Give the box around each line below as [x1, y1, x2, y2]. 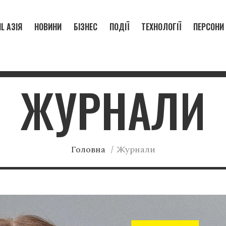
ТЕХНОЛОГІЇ [141, 21, 182, 33]
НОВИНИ [34, 21, 62, 33]
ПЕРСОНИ [193, 21, 224, 33]
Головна [71, 143, 105, 157]
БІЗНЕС [74, 21, 98, 33]
